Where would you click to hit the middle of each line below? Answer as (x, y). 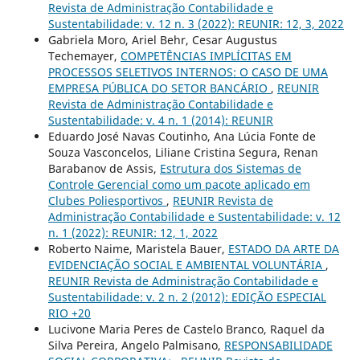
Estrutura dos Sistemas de (230, 168)
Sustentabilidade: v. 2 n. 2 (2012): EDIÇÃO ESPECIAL (187, 297)
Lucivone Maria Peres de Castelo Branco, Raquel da (186, 329)
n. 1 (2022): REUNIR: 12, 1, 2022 (133, 232)
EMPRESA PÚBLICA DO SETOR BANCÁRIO (159, 88)
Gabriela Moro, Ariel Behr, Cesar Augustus (162, 39)
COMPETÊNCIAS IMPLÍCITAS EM (206, 55)
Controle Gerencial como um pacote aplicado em (179, 184)
